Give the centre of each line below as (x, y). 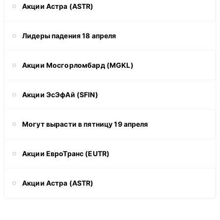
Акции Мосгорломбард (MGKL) (78, 65)
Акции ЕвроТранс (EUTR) (66, 153)
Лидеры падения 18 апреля (69, 35)
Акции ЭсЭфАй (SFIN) (60, 94)
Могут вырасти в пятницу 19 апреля (85, 124)
